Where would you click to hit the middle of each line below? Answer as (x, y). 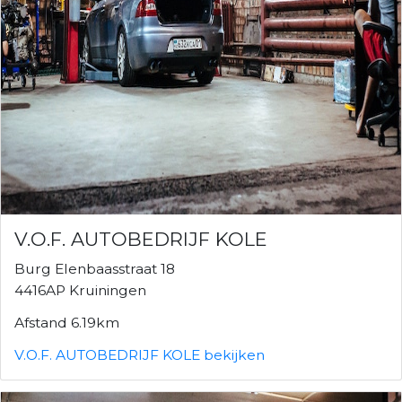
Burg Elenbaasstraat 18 (95, 268)
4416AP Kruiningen (80, 290)
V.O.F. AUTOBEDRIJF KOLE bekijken (140, 354)
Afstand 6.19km (67, 322)
